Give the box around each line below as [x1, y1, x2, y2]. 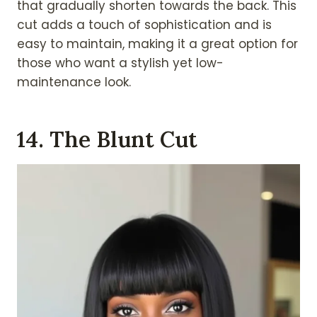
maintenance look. [17, 74, 131, 91]
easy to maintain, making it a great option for [17, 35, 298, 53]
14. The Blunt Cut [17, 125, 197, 153]
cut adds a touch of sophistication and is [17, 16, 272, 34]
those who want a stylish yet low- [17, 54, 224, 72]
